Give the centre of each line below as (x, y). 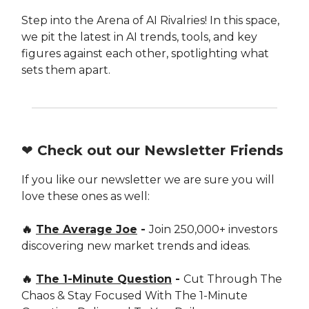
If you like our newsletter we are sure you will (148, 179)
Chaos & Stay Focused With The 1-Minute (134, 295)
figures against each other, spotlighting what (145, 53)
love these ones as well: (86, 196)
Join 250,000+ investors (213, 229)
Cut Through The (233, 279)
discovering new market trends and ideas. (136, 246)
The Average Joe (87, 229)
